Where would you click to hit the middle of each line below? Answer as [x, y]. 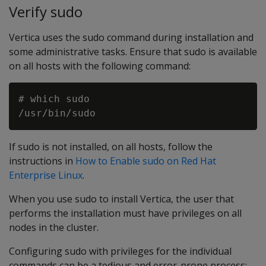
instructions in [42, 161]
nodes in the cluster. [54, 227]
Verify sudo [46, 12]
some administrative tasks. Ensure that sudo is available [133, 51]
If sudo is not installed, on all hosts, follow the [111, 146]
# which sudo [54, 99]
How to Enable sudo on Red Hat [146, 161]
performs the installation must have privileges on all [125, 213]
